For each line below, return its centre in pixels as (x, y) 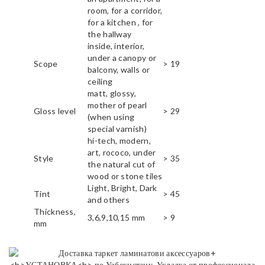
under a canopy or (122, 58)
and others (109, 200)
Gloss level (55, 111)
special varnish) (117, 129)
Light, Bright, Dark (122, 188)
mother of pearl (117, 105)
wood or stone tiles (125, 176)
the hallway (110, 34)
